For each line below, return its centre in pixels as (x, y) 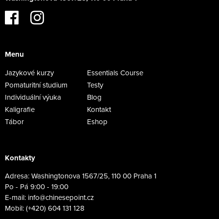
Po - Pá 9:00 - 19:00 (37, 187)
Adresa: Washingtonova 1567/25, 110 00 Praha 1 (81, 176)
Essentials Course (115, 73)
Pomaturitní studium (36, 85)
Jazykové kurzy (29, 73)
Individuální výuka (33, 97)
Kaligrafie (20, 109)
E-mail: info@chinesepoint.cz (49, 197)
